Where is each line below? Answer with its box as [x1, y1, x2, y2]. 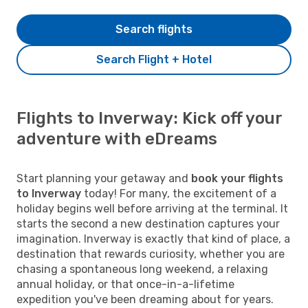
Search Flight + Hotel [96, 52, 212, 66]
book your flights [191, 171, 283, 185]
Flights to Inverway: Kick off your [16, 108, 282, 128]
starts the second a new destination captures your [16, 217, 280, 230]
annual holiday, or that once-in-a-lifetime [16, 277, 234, 291]
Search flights [115, 22, 192, 36]
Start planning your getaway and [16, 171, 191, 185]
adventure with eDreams [16, 129, 217, 148]
